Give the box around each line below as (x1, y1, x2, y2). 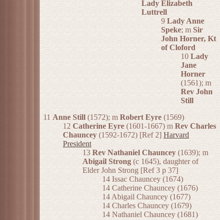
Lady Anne (167, 17, 204, 26)
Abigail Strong (82, 157, 131, 166)
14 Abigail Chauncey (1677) (102, 192, 191, 201)
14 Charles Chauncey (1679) (102, 201, 192, 210)
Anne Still (53, 113, 85, 122)
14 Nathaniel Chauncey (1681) (102, 210, 198, 219)
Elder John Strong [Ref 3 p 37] (82, 166, 178, 175)
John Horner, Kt (161, 34, 216, 43)
